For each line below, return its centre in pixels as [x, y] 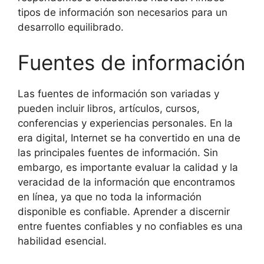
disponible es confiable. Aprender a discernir [124, 211]
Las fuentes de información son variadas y [118, 93]
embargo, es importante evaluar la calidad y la [128, 167]
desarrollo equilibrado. [71, 27]
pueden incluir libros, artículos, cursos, [109, 108]
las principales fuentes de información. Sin [118, 152]
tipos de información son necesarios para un [123, 12]
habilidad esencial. [62, 241]
